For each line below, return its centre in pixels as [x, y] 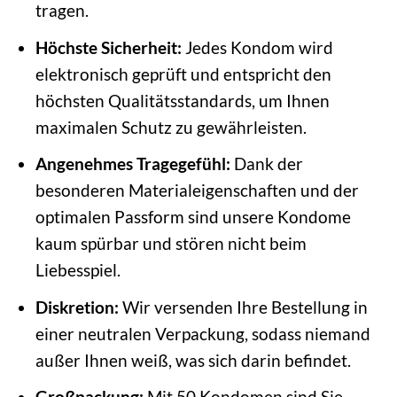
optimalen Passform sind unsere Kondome [193, 217]
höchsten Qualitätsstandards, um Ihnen [182, 100]
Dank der [266, 164]
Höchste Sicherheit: [108, 47]
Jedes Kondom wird [257, 47]
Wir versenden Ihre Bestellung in [243, 307]
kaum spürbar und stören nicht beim [171, 244]
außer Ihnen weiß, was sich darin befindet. [193, 360]
